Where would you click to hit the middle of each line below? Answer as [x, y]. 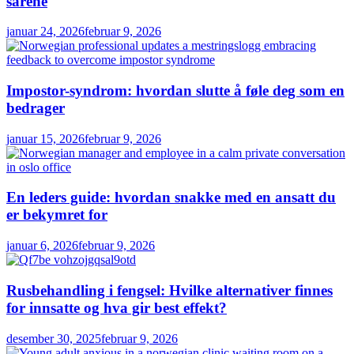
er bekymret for [57, 215]
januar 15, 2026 [45, 138]
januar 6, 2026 [42, 246]
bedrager [36, 108]
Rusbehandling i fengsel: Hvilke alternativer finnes [169, 290]
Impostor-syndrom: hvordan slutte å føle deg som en [175, 91]
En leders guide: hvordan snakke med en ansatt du [171, 198]
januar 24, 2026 [45, 32]
